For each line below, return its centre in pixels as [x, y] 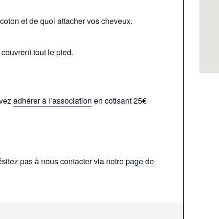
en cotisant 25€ [120, 100]
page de [140, 161]
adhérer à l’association [53, 100]
